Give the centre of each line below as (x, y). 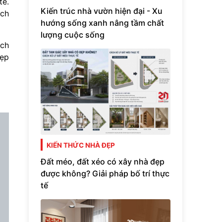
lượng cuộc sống (73, 34)
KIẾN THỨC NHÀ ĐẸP (81, 145)
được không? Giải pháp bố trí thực (105, 173)
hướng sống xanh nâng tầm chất (102, 23)
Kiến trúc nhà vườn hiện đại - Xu (102, 11)
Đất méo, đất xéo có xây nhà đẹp (103, 161)
